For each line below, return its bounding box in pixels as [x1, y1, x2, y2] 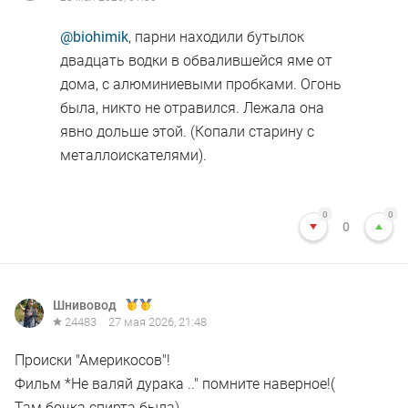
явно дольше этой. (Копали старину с [60, 123, 314, 140]
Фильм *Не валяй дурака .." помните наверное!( [15, 375, 335, 393]
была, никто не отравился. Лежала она [60, 99, 324, 117]
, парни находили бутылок [128, 28, 304, 46]
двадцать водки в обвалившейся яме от [60, 52, 332, 69]
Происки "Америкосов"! [15, 352, 170, 369]
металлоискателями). [60, 147, 207, 164]
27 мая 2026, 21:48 [108, 315, 207, 329]
